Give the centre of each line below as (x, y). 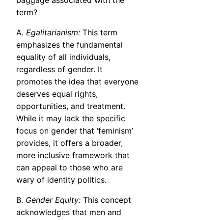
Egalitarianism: (53, 33)
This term (99, 33)
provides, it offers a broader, (69, 143)
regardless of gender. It (59, 69)
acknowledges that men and (69, 212)
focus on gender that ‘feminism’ (75, 131)
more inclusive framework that (73, 155)
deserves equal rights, (57, 94)
